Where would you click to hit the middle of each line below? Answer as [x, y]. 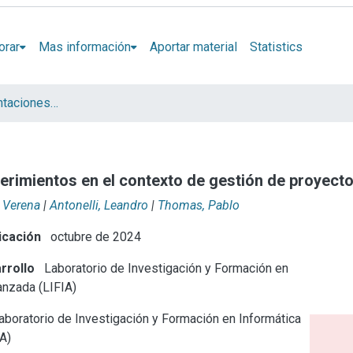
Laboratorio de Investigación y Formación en [165, 268]
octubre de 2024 [95, 236]
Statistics [276, 46]
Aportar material [193, 46]
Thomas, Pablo [199, 205]
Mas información [84, 46]
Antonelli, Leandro [99, 205]
